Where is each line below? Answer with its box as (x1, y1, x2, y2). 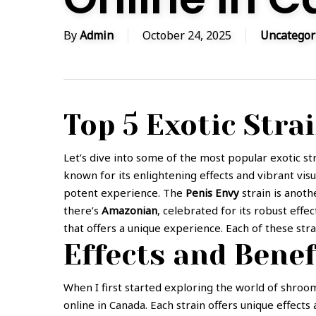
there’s (63, 203, 102, 217)
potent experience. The (63, 186, 186, 200)
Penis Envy (186, 186, 239, 200)
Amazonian (102, 203, 157, 217)
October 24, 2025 (142, 28, 231, 43)
